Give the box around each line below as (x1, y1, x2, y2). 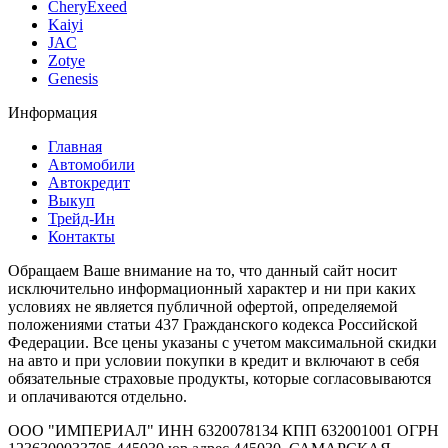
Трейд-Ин (48, 209, 115, 227)
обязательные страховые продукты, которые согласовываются (8, 369, 431, 387)
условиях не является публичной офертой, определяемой (8, 297, 398, 315)
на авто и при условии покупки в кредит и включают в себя (8, 351, 419, 369)
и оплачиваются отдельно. (8, 387, 187, 405)
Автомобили (48, 155, 135, 173)
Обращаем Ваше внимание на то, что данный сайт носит (8, 261, 397, 279)
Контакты (48, 227, 115, 245)
